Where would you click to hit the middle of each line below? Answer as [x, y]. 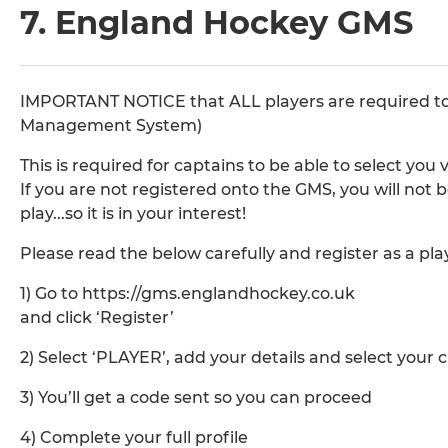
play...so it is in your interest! [133, 214]
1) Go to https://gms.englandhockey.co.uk [187, 294]
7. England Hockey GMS [216, 23]
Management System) [111, 126]
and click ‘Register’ [97, 318]
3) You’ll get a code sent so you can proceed [196, 398]
